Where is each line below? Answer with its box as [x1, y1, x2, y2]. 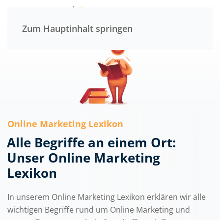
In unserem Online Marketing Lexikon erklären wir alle [7, 192, 206, 202]
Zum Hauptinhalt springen [22, 23, 133, 34]
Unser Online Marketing [6, 149, 160, 166]
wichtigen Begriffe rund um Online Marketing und [7, 204, 190, 215]
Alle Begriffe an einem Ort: [6, 134, 176, 151]
